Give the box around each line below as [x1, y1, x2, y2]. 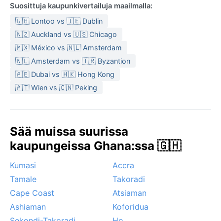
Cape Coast [10, 187, 54, 198]
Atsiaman [112, 187, 147, 198]
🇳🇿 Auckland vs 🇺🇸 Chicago [15, 30, 117, 38]
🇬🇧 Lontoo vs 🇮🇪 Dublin [15, 16, 103, 25]
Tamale [10, 174, 37, 184]
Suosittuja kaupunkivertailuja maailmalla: [10, 1, 152, 10]
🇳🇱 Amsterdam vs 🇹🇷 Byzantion [15, 56, 130, 65]
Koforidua [112, 201, 148, 212]
